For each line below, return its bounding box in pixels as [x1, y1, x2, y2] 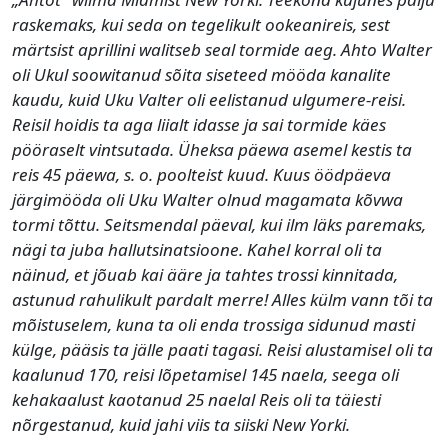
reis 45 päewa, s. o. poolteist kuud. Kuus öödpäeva [12, 162, 391, 186]
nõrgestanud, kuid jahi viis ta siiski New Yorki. [12, 412, 350, 436]
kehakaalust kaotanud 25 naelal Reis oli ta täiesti [12, 387, 381, 411]
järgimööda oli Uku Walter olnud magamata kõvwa [12, 187, 403, 211]
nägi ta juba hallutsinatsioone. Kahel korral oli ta [12, 237, 382, 261]
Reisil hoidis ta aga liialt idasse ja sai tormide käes [12, 112, 386, 136]
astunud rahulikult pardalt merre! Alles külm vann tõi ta [12, 287, 433, 311]
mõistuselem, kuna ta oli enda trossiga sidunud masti [12, 312, 415, 336]
